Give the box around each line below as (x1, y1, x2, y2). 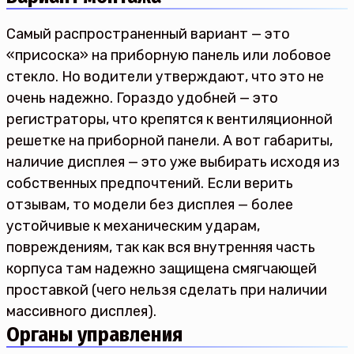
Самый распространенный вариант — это (6, 25, 290, 43)
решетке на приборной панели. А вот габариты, (6, 132, 333, 150)
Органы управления (6, 322, 183, 348)
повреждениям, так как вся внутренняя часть (6, 239, 315, 257)
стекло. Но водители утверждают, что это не (6, 68, 324, 86)
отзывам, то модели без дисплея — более (6, 196, 293, 214)
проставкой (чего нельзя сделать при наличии (6, 281, 327, 299)
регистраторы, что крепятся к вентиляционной (6, 111, 333, 129)
